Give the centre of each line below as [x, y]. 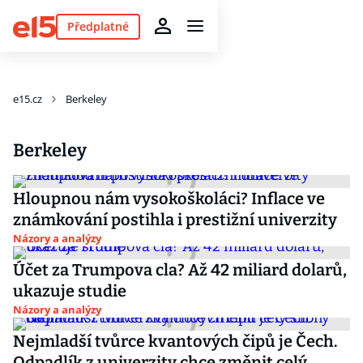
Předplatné [98, 26]
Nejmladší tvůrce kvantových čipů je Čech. [175, 341]
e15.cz [28, 99]
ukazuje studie [70, 291]
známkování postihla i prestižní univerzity [175, 220]
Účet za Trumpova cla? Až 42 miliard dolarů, [180, 270]
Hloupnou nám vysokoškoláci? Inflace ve [169, 199]
